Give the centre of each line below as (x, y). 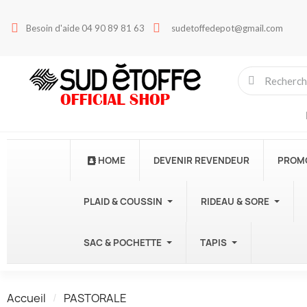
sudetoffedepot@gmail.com (227, 28)
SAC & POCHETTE (123, 243)
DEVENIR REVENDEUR (201, 160)
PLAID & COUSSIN (123, 201)
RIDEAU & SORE (235, 201)
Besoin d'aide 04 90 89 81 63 (85, 28)
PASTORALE (95, 298)
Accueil (26, 298)
